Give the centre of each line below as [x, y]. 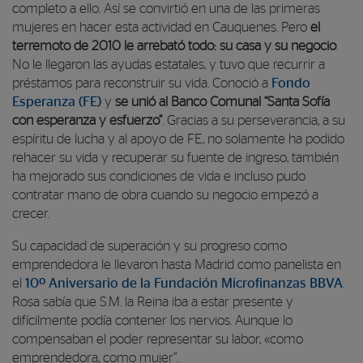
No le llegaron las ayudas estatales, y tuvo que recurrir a [169, 64]
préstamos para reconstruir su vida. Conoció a [142, 83]
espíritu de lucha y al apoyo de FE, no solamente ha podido [178, 139]
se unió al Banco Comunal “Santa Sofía [222, 102]
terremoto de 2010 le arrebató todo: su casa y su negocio [174, 46]
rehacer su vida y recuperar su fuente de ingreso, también [175, 158]
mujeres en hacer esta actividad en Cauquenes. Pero [161, 27]
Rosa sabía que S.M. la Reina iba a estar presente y [153, 302]
